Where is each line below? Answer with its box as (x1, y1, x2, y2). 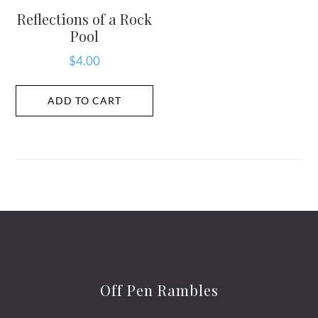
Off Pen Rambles (99, 280, 219, 300)
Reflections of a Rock (17, 9, 153, 28)
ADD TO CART (48, 94, 122, 107)
